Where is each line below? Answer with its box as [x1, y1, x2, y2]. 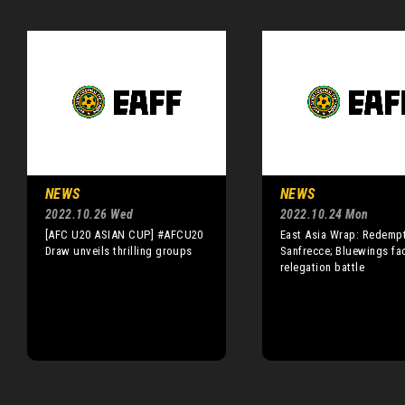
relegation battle [280, 260, 365, 274]
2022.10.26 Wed [45, 207, 134, 221]
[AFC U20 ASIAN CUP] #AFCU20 [45, 228, 203, 241]
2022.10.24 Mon [280, 207, 369, 221]
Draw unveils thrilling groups [45, 244, 193, 258]
